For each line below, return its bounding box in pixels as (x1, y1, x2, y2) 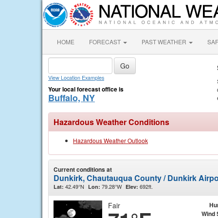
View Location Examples (48, 74, 104, 81)
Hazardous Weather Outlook (73, 136, 148, 145)
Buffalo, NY (48, 91, 95, 104)
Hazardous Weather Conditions (54, 116, 169, 127)
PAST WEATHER (142, 37, 188, 46)
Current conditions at (54, 165, 112, 174)
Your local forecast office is (48, 85, 124, 93)
